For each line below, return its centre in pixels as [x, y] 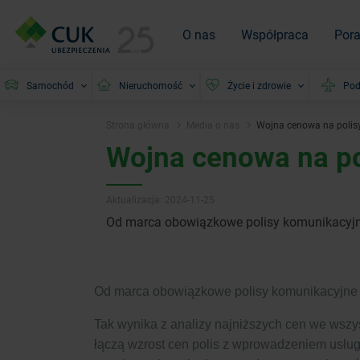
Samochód [50, 85]
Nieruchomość [151, 85]
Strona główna [138, 125]
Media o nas [213, 125]
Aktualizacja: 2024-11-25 [160, 199]
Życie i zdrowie [259, 85]
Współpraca [275, 34]
